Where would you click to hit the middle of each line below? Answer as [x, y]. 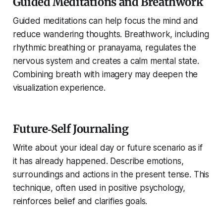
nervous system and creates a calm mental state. [106, 61]
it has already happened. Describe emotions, [98, 161]
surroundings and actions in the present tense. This [111, 175]
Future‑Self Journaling [71, 129]
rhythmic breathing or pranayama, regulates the [104, 48]
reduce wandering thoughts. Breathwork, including [111, 34]
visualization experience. [59, 88]
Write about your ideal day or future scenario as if [108, 148]
